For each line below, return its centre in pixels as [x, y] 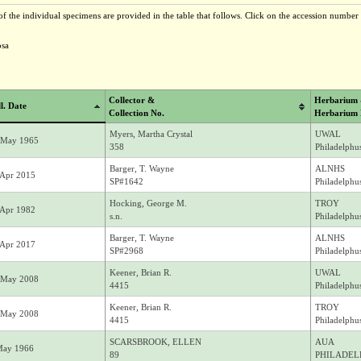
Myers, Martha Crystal [151, 134]
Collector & [131, 100]
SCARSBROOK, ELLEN [155, 342]
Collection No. [136, 113]
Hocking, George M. [148, 203]
